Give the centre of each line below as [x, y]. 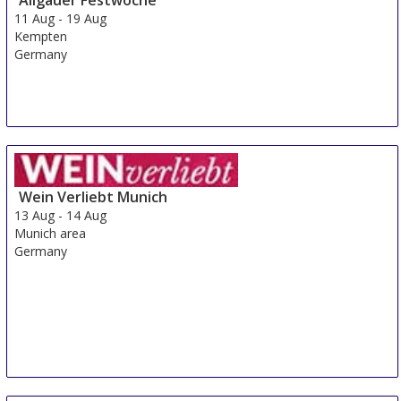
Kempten [41, 36]
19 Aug [87, 18]
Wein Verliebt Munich [94, 196]
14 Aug [87, 215]
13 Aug [35, 215]
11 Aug [35, 18]
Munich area [51, 233]
